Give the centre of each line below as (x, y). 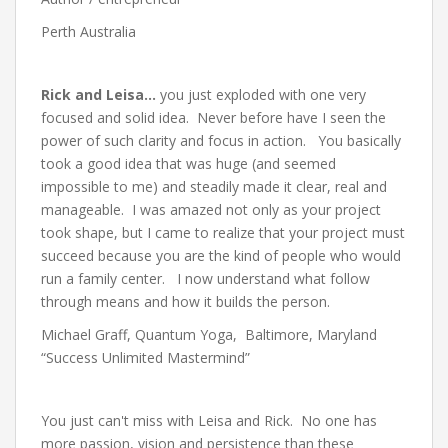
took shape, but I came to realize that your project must (223, 232)
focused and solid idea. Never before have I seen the (213, 117)
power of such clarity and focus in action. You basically (221, 140)
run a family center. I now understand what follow (205, 278)
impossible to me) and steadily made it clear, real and (214, 186)
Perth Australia (88, 31)
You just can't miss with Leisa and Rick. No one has (209, 420)
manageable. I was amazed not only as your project (211, 209)
